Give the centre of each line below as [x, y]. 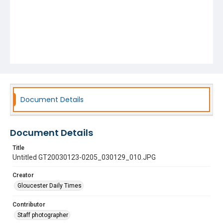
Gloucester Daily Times [50, 186]
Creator [23, 175]
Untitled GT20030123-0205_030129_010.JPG [84, 157]
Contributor [29, 205]
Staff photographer [43, 215]
